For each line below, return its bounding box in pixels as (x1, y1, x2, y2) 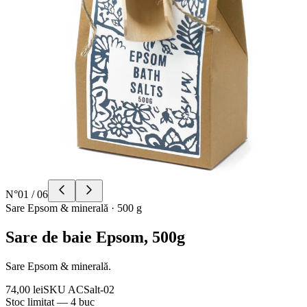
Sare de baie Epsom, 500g (5, 228, 185, 246)
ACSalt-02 (68, 283, 114, 295)
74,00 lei (5, 283, 43, 295)
